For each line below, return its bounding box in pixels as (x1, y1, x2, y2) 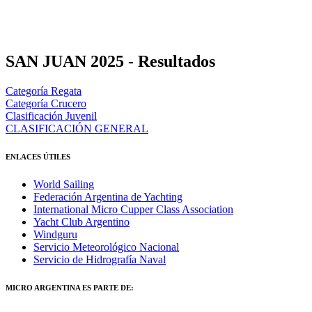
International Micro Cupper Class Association (33, 203, 233, 215)
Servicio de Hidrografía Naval (33, 253, 166, 265)
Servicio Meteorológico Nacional (33, 240, 179, 253)
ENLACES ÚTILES (6, 152, 70, 161)
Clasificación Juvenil (6, 109, 97, 122)
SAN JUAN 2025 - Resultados (6, 52, 215, 70)
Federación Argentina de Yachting (33, 190, 182, 203)
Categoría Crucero (6, 97, 86, 109)
